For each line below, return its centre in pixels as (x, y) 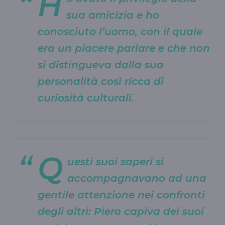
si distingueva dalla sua (101, 65)
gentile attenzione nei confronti (121, 195)
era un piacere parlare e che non (124, 48)
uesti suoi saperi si (116, 161)
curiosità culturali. (87, 98)
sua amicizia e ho (113, 15)
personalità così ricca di (101, 81)
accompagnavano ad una (137, 178)
